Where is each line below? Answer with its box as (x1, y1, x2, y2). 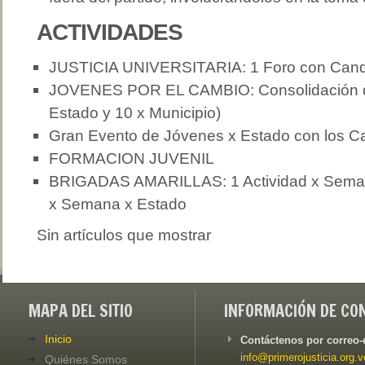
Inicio (45, 332, 72, 345)
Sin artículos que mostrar (37, 226, 211, 244)
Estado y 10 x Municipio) (49, 103, 221, 121)
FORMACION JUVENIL (49, 149, 214, 167)
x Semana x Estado (49, 195, 187, 213)
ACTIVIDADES (37, 19, 182, 45)
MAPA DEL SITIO (29, 299, 133, 323)
